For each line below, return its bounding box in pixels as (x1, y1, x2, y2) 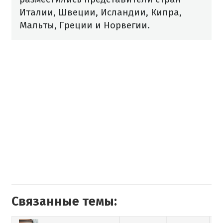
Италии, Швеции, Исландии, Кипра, (19, 6, 182, 18)
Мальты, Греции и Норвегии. (19, 19, 150, 31)
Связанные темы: (11, 194, 117, 209)
